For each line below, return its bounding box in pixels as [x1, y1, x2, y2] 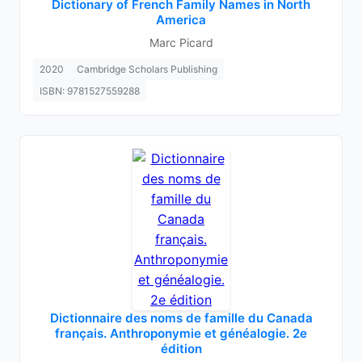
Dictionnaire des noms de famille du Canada [49, 310, 313, 326]
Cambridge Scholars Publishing [77, 63, 217, 75]
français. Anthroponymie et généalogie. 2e [55, 326, 307, 341]
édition [160, 341, 202, 356]
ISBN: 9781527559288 [40, 85, 140, 97]
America [156, 12, 206, 27]
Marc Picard [149, 36, 213, 49]
